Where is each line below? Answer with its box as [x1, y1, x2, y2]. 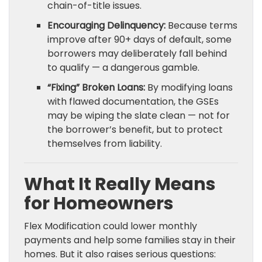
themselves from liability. [47, 137, 162, 151]
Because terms [166, 19, 237, 33]
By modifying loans [145, 81, 233, 95]
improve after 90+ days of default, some [47, 33, 232, 47]
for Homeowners [24, 191, 174, 216]
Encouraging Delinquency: [47, 19, 166, 33]
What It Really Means [24, 172, 216, 197]
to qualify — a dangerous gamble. [47, 61, 199, 75]
